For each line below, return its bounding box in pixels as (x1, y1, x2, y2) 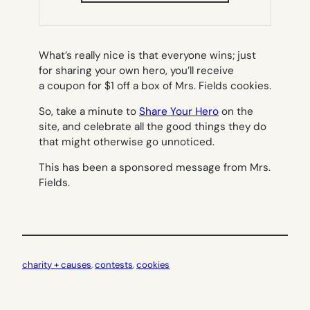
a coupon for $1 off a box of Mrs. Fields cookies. (39, 78, 271, 93)
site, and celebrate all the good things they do (39, 120, 266, 134)
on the (219, 104, 253, 119)
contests (95, 258, 133, 271)
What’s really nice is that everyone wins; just (39, 48, 256, 62)
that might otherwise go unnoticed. (39, 135, 215, 149)
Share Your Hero (139, 104, 219, 119)
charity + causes (22, 258, 91, 271)
